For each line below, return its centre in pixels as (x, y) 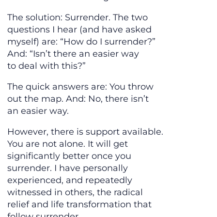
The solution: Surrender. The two (77, 18)
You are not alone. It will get (68, 144)
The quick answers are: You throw (80, 87)
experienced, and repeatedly (70, 180)
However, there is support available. (85, 132)
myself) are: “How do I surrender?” (81, 42)
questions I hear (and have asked (79, 30)
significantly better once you (69, 156)
